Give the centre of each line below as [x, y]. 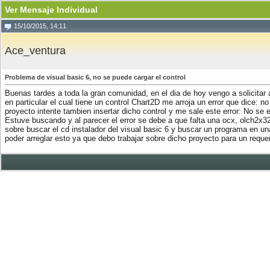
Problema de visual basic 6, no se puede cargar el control [95, 77]
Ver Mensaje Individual [51, 10]
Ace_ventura [35, 51]
